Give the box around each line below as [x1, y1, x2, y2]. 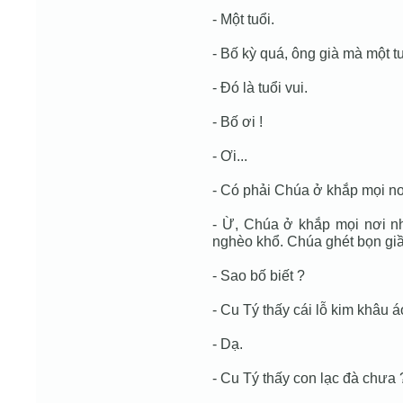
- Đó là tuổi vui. [212, 79, 308, 95]
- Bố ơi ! [212, 113, 263, 130]
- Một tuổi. [212, 11, 274, 27]
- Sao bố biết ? [212, 267, 305, 283]
